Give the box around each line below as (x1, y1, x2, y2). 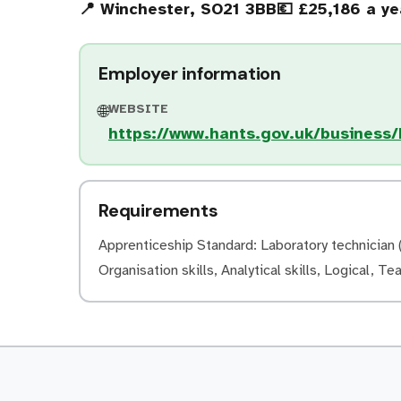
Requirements (98, 199, 218, 222)
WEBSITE (108, 101, 168, 116)
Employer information (98, 62, 281, 85)
